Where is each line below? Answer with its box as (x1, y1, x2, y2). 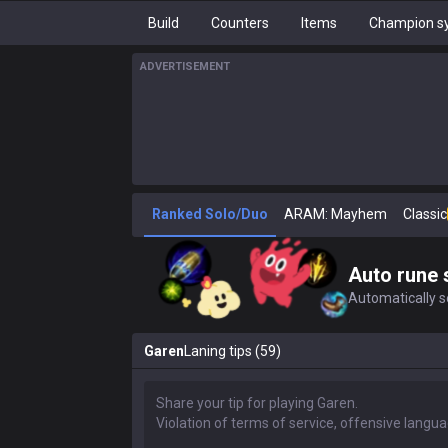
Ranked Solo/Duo (152, 206, 268, 222)
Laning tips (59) (184, 343, 281, 359)
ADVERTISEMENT (140, 60, 230, 73)
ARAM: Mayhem (284, 206, 387, 222)
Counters (211, 15, 269, 31)
